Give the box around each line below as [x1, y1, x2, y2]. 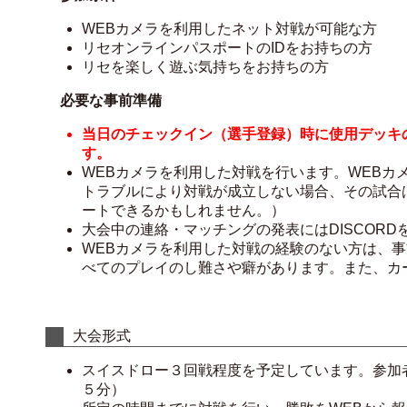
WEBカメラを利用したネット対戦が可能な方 [82, 21, 377, 36]
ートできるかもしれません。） [82, 203, 285, 218]
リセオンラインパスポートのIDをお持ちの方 [82, 40, 372, 55]
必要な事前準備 [60, 93, 162, 108]
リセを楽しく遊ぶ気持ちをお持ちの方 [82, 59, 329, 74]
